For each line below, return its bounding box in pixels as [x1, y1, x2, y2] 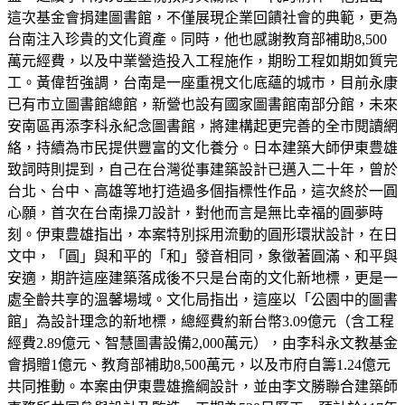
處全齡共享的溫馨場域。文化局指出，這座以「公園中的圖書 [7, 291, 398, 307]
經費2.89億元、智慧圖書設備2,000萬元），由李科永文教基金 [7, 334, 398, 351]
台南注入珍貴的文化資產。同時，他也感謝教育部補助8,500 [7, 31, 387, 47]
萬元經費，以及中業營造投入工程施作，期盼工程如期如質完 [7, 52, 398, 69]
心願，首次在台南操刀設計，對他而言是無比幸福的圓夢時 [7, 204, 383, 221]
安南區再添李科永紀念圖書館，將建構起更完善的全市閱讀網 [7, 118, 398, 134]
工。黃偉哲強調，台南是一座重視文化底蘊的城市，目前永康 [7, 74, 398, 90]
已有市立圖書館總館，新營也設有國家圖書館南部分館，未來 [7, 96, 398, 112]
